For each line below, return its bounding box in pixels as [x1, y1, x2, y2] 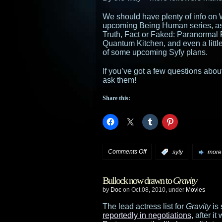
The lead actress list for [103, 202, 186, 211]
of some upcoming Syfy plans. [103, 48, 208, 56]
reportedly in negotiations [103, 211, 191, 220]
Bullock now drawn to [103, 174, 173, 186]
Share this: [103, 95, 130, 102]
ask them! [103, 76, 136, 84]
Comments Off [108, 148, 146, 155]
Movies [186, 186, 205, 193]
